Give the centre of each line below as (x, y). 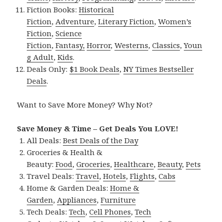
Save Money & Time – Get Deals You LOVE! (98, 128)
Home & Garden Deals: (69, 188)
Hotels (115, 176)
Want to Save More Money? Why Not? (85, 104)
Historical (97, 9)
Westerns (132, 45)
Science (69, 33)
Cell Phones (110, 211)
